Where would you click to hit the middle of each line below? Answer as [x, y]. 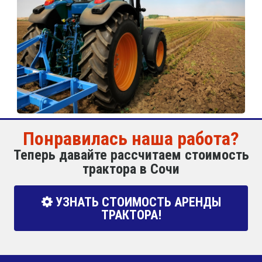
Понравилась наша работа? [131, 139]
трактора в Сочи [131, 169]
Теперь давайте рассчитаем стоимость [131, 155]
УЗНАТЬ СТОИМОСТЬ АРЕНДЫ [137, 202]
